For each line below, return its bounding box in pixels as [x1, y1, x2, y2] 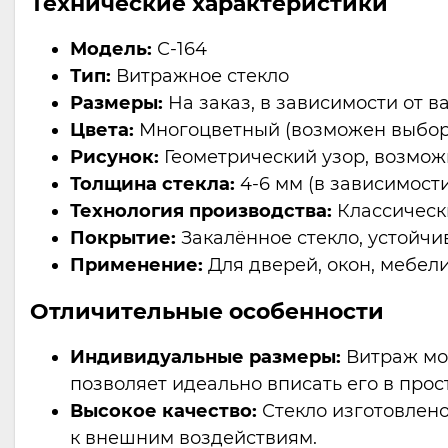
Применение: [70, 254, 203, 276]
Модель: [70, 38, 152, 60]
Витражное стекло [111, 65, 289, 87]
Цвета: [70, 119, 134, 141]
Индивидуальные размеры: [70, 346, 341, 368]
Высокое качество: [70, 400, 257, 422]
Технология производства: [70, 200, 332, 222]
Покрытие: [70, 227, 176, 249]
